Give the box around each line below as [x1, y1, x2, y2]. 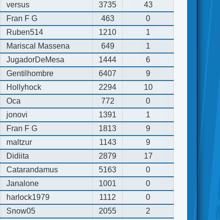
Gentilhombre [6, 69, 54, 78]
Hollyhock [6, 82, 42, 91]
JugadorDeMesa [6, 55, 65, 64]
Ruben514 [6, 27, 44, 36]
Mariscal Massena [6, 41, 70, 50]
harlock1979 [6, 192, 50, 201]
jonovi [6, 110, 28, 119]
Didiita [6, 151, 29, 160]
